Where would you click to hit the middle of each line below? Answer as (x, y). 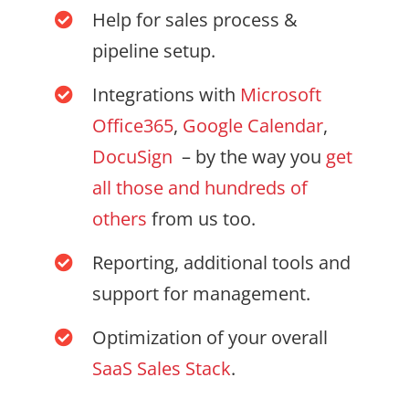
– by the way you (250, 157)
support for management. (202, 294)
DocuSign (133, 157)
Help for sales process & (195, 20)
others (120, 219)
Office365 (133, 126)
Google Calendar (253, 126)
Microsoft (281, 95)
